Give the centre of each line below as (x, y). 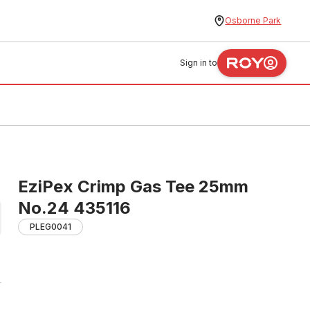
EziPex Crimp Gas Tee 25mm (133, 186)
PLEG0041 (51, 227)
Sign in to (199, 63)
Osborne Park (253, 20)
